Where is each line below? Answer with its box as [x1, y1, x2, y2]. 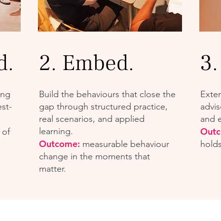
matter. [38, 163, 66, 174]
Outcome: [38, 138, 80, 149]
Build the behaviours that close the [38, 89, 176, 100]
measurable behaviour [79, 139, 169, 149]
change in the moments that [38, 151, 150, 162]
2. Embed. [38, 49, 134, 77]
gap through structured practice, [38, 101, 168, 112]
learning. [38, 126, 73, 137]
